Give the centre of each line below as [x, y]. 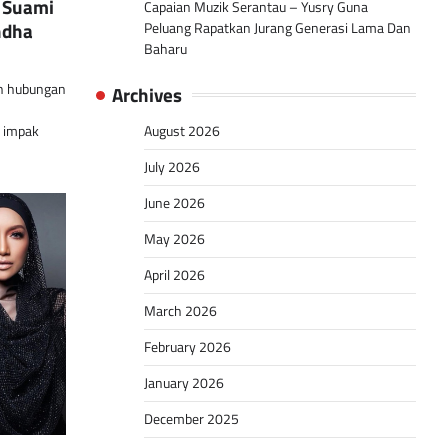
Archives [147, 95]
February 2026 [187, 347]
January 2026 [184, 383]
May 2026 [174, 239]
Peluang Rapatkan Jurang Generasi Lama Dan [277, 28]
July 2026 [172, 167]
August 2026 [182, 131]
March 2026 [180, 311]
